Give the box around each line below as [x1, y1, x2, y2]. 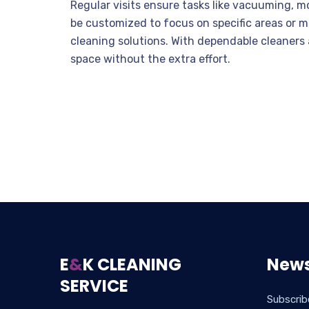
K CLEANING [83, 253, 181, 276]
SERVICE [60, 275, 128, 297]
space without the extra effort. [70, 52, 230, 66]
